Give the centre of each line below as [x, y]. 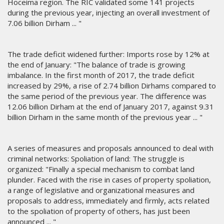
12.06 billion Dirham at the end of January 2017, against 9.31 [111, 107]
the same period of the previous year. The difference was [107, 96]
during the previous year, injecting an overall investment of [108, 13]
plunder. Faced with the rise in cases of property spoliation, [109, 180]
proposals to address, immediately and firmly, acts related [108, 201]
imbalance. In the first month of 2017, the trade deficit [101, 75]
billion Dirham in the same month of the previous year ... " [105, 117]
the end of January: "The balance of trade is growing [96, 65]
